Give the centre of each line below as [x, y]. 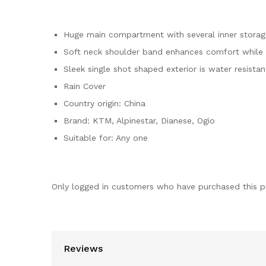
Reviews [83, 248]
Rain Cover [85, 86]
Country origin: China [104, 103]
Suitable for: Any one [106, 138]
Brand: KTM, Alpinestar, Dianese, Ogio [139, 121]
